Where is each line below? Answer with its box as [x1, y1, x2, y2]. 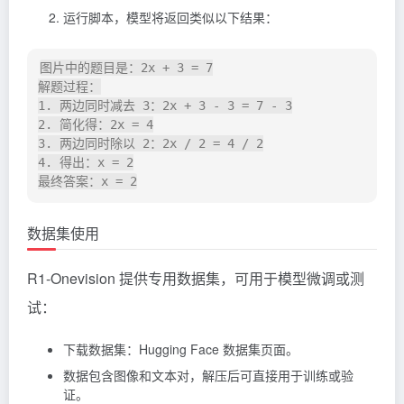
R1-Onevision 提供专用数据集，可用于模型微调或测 [27, 267, 364, 289]
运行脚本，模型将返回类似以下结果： [63, 7, 278, 26]
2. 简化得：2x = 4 [38, 117, 153, 133]
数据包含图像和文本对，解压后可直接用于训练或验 [63, 365, 353, 384]
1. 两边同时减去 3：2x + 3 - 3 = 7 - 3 [38, 98, 292, 114]
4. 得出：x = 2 [38, 155, 133, 170]
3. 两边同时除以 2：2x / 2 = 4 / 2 [38, 136, 263, 151]
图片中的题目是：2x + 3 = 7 [40, 60, 213, 76]
